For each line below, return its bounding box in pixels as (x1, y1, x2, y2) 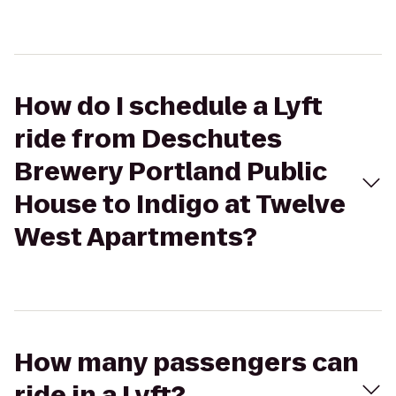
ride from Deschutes (14, 122, 282, 156)
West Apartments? (14, 220, 257, 255)
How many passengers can (14, 346, 359, 380)
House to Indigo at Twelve (14, 187, 346, 222)
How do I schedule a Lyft (14, 89, 323, 124)
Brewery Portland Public (14, 155, 327, 189)
